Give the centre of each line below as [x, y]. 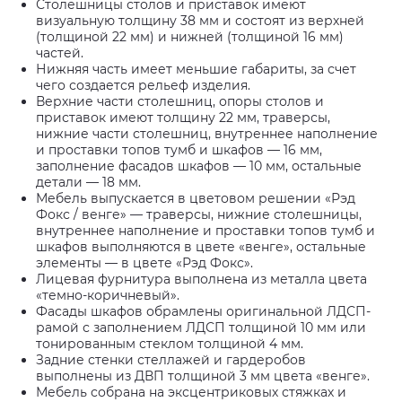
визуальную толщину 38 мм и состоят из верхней [200, 21]
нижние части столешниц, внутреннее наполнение [207, 134]
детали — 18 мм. [88, 182]
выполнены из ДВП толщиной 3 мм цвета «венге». [203, 376]
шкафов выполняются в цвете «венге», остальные [201, 247]
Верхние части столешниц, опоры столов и [180, 101]
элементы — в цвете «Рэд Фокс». [144, 263]
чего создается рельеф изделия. [143, 85]
